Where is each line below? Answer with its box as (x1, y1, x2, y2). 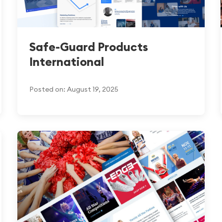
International (29, 54, 104, 69)
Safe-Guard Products (29, 39, 148, 55)
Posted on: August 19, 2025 (29, 85, 118, 94)
